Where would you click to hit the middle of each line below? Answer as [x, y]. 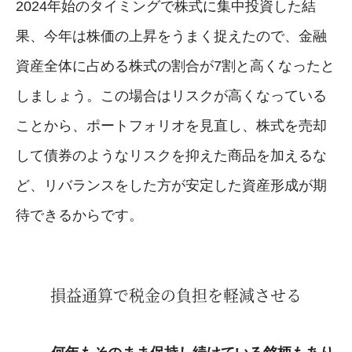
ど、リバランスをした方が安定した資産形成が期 [171, 185]
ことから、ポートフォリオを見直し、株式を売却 [171, 125]
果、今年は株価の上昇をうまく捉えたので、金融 [171, 36]
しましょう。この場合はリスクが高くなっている [171, 95]
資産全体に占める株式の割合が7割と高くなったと [175, 66]
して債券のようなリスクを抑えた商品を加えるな [171, 155]
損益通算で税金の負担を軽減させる [176, 295]
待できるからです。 [79, 215]
